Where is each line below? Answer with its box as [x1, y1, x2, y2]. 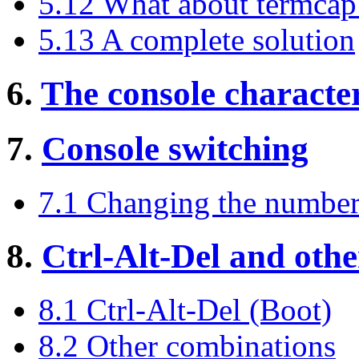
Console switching [42, 129, 309, 167]
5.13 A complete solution [38, 22, 355, 58]
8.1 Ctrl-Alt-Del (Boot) [38, 292, 332, 327]
